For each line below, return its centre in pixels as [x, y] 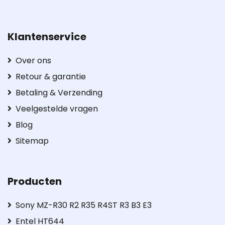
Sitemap [32, 141]
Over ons [33, 60]
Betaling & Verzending [59, 92]
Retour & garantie [51, 76]
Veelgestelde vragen [57, 108]
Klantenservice [47, 36]
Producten [35, 181]
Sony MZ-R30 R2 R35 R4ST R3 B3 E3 [84, 205]
